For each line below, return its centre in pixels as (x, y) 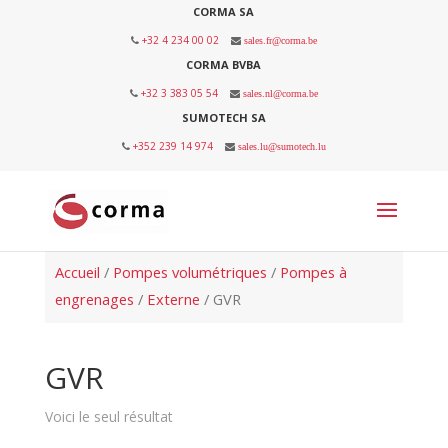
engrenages (94, 299)
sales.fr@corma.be (280, 40)
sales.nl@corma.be (280, 93)
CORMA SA (224, 11)
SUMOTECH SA (223, 117)
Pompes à (313, 272)
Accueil (77, 272)
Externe (173, 299)
